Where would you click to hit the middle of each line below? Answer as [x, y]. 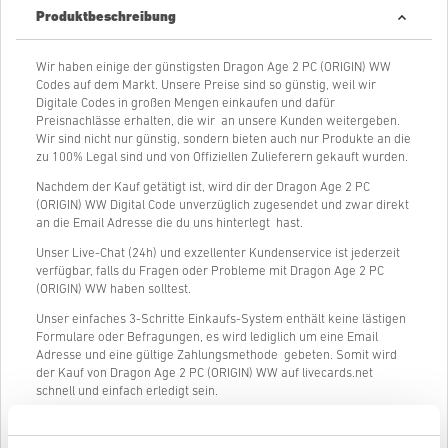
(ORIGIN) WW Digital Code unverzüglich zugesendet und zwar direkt [222, 205]
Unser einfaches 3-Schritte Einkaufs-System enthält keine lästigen [221, 319]
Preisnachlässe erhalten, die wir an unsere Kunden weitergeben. [218, 121]
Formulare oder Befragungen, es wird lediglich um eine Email [207, 337]
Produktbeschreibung [106, 17]
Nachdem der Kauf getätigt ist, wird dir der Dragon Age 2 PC [203, 187]
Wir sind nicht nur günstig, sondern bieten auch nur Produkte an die [223, 139]
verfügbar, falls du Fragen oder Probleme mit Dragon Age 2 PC [210, 271]
